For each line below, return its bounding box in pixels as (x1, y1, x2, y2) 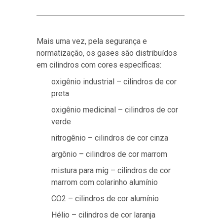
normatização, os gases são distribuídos (37, 48, 177, 58)
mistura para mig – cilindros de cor (51, 166, 171, 175)
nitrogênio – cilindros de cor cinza (51, 133, 168, 143)
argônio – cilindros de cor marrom (51, 149, 167, 159)
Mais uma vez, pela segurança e (37, 37, 147, 46)
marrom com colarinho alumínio (51, 178, 158, 187)
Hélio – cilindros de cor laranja (51, 210, 155, 220)
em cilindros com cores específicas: (37, 60, 161, 70)
